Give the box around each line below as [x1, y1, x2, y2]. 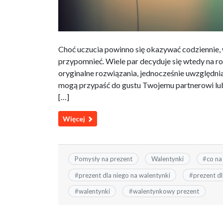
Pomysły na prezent [74, 155, 132, 163]
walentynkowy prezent [132, 187, 199, 195]
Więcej [63, 114, 87, 123]
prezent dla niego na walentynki [78, 171, 170, 179]
